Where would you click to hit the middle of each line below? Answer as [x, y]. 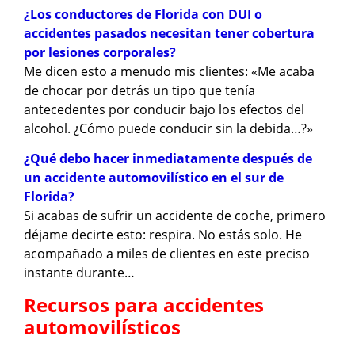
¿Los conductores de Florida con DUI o [143, 14]
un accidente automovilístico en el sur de [154, 178]
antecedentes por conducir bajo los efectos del [164, 109]
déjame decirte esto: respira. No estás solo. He [163, 235]
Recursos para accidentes [144, 304]
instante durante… [79, 273]
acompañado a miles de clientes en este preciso [167, 254]
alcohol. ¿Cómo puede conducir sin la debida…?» [168, 128]
